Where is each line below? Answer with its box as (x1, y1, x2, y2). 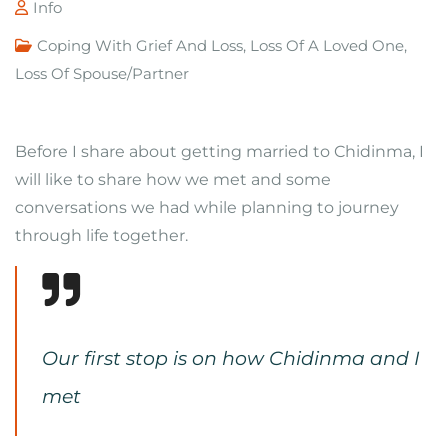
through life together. (15, 226, 188, 245)
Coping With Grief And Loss (37, 36, 243, 55)
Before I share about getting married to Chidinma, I (15, 142, 424, 161)
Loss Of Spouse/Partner (15, 64, 189, 83)
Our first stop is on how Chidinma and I (42, 346, 420, 370)
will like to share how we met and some (15, 170, 331, 189)
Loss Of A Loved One (250, 36, 404, 55)
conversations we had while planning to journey (15, 198, 399, 217)
